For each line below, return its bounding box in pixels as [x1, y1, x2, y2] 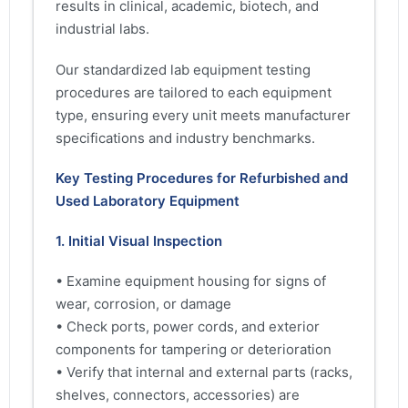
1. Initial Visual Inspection [56, 231, 222, 250]
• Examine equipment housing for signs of [56, 272, 326, 291]
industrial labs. [56, 20, 149, 38]
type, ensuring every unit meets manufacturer [56, 106, 351, 124]
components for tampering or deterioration [56, 341, 331, 359]
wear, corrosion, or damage [56, 295, 231, 313]
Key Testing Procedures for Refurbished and [56, 168, 348, 187]
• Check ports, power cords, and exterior [56, 318, 320, 336]
